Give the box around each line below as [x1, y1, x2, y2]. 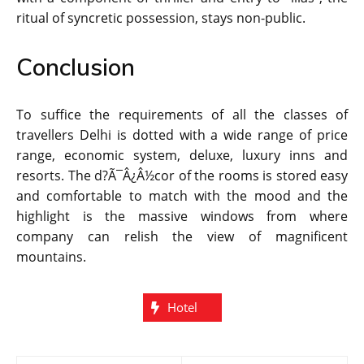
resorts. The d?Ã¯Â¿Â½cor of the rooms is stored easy [16, 167, 348, 185]
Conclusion [16, 52, 135, 82]
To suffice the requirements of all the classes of [16, 106, 348, 124]
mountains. [16, 248, 86, 266]
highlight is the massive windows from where [16, 207, 348, 226]
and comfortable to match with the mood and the [16, 187, 348, 206]
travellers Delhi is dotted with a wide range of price [16, 126, 348, 145]
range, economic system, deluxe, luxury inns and [16, 146, 348, 165]
